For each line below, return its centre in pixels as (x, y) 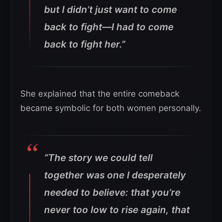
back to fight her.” (85, 45)
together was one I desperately (115, 175)
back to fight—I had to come (109, 27)
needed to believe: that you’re (112, 193)
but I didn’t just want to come (111, 10)
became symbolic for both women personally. (111, 108)
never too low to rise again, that (117, 210)
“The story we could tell (98, 158)
